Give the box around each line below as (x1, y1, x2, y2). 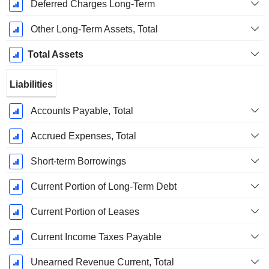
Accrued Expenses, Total (30, 131, 136, 142)
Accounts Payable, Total (30, 106, 133, 116)
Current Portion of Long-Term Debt (30, 181, 177, 192)
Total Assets (27, 49, 83, 60)
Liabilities (10, 79, 53, 90)
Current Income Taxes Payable (30, 232, 162, 243)
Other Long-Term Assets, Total (30, 24, 158, 35)
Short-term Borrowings (30, 156, 126, 167)
